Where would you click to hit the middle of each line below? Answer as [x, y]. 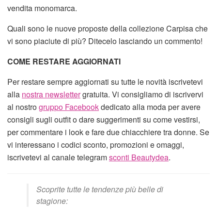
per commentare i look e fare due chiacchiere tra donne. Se [108, 132]
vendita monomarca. [42, 8]
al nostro [23, 107]
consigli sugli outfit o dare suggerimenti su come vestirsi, [104, 119]
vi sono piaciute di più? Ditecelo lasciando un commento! [105, 41]
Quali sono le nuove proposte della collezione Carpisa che [108, 28]
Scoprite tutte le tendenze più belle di [100, 189]
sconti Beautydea [139, 157]
